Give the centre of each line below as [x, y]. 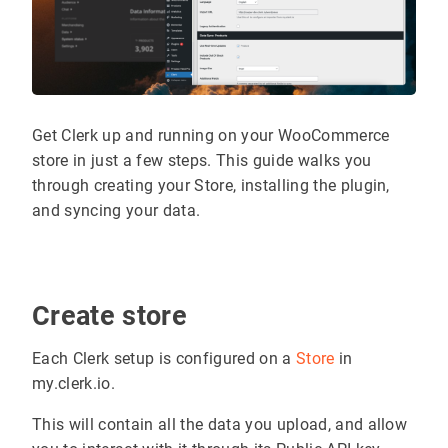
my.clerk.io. [73, 383]
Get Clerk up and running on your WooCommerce [211, 135]
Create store [113, 315]
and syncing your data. [116, 210]
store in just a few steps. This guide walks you [202, 160]
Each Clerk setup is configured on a [164, 358]
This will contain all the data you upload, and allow [220, 424]
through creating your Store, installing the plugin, [211, 185]
